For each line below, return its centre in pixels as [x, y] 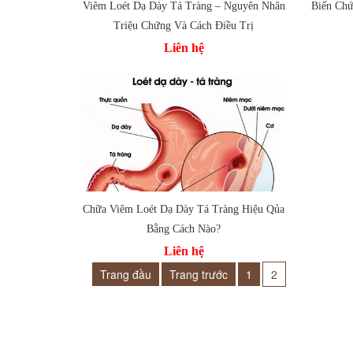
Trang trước [199, 274]
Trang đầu [126, 274]
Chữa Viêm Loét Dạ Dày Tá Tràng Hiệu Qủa [184, 209]
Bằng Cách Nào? [184, 229]
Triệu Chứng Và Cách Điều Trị [184, 26]
